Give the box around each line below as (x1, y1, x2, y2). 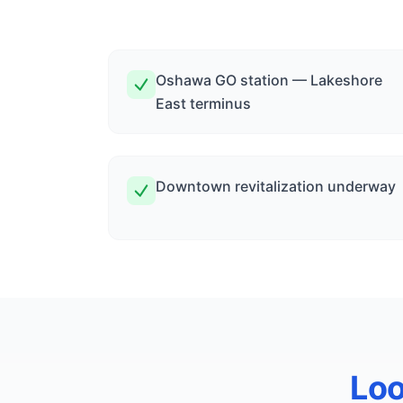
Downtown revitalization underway (156, 177, 396, 195)
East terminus (156, 94, 251, 112)
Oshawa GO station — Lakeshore (156, 71, 382, 89)
